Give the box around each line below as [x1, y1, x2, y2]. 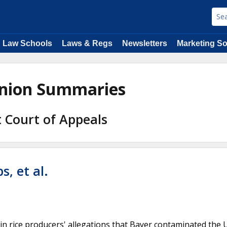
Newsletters [122, 39, 167, 48]
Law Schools [3, 39, 52, 48]
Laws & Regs [62, 39, 112, 48]
